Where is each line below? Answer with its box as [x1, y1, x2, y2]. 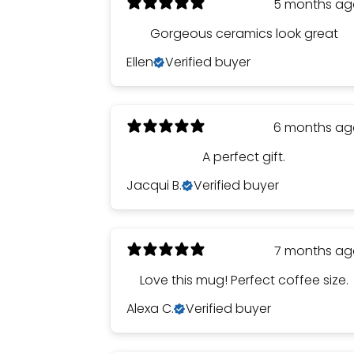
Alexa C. [126, 299, 174, 318]
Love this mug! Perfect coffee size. [139, 271, 348, 289]
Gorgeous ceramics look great [149, 24, 338, 43]
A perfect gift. [202, 148, 286, 166]
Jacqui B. [126, 176, 182, 194]
